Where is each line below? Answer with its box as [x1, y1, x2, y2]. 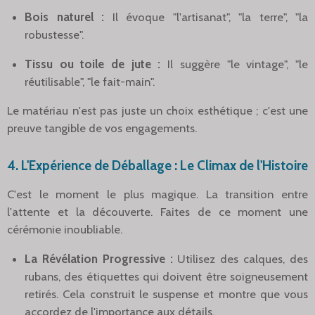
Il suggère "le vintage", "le [167, 56, 309, 71]
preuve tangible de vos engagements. [7, 121, 197, 136]
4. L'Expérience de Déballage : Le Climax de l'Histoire [7, 157, 308, 174]
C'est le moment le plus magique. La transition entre [7, 187, 308, 202]
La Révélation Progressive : [25, 251, 173, 266]
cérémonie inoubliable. [7, 222, 122, 237]
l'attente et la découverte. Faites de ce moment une [7, 205, 308, 219]
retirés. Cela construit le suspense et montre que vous [25, 286, 308, 301]
